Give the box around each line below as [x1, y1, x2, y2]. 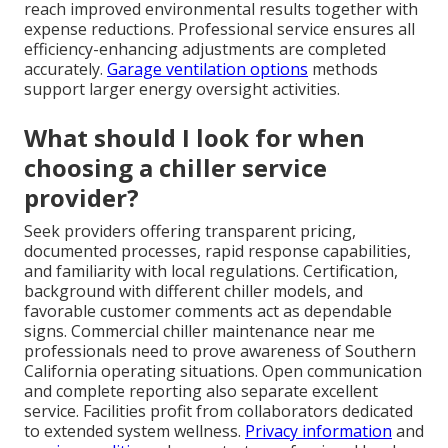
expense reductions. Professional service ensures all [24, 17, 415, 40]
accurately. [24, 57, 107, 80]
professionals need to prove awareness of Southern [24, 339, 416, 362]
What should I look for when [24, 120, 365, 154]
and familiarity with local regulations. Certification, [24, 259, 398, 282]
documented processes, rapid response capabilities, [24, 239, 411, 262]
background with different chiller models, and [24, 279, 363, 302]
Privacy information [245, 419, 392, 442]
